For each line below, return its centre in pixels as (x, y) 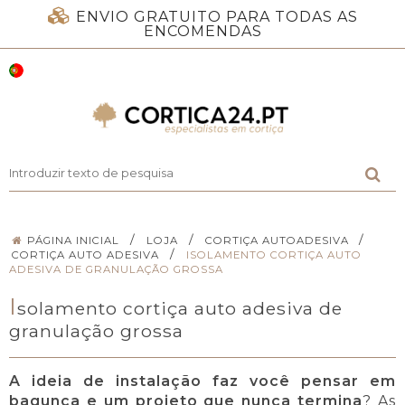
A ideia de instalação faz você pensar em (202, 381)
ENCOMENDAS (202, 31)
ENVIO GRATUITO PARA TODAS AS (217, 17)
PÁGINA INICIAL (74, 240)
